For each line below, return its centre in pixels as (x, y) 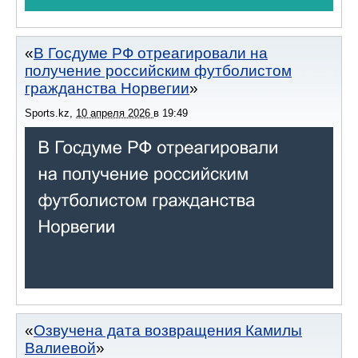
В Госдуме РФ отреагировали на (151, 54)
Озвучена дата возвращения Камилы (168, 331)
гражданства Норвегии (107, 89)
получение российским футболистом (158, 71)
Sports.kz (47, 113)
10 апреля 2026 (115, 113)
